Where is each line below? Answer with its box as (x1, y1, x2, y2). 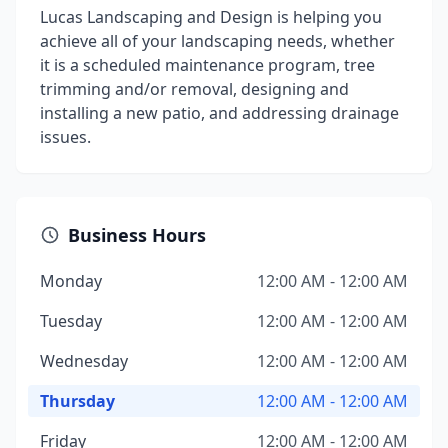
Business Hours (68, 223, 206, 247)
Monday (40, 270, 102, 292)
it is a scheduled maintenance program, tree (40, 54, 375, 76)
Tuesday (40, 310, 102, 332)
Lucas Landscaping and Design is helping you (40, 6, 382, 28)
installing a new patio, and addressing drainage (40, 102, 399, 124)
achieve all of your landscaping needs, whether (40, 30, 395, 52)
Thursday (40, 390, 115, 412)
